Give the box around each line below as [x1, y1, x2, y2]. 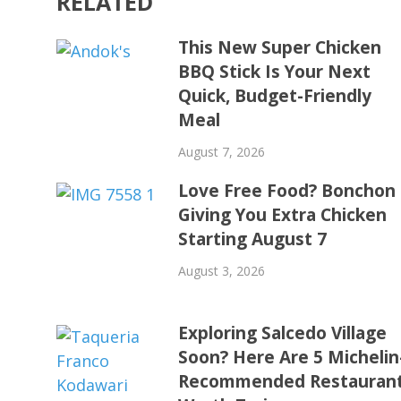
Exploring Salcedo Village [178, 321, 388, 345]
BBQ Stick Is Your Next [178, 60, 371, 83]
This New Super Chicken [178, 36, 382, 59]
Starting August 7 [178, 227, 328, 251]
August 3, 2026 [178, 262, 266, 279]
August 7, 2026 [178, 143, 266, 160]
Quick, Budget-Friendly [178, 84, 372, 107]
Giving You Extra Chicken [178, 203, 388, 226]
